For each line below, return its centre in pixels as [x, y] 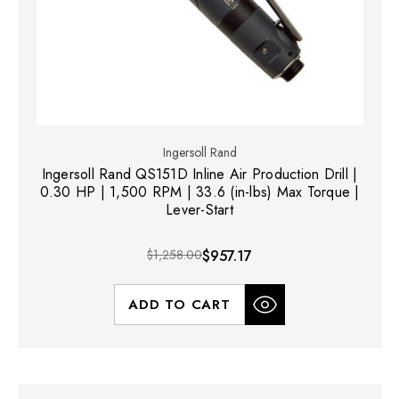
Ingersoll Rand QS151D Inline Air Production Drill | [199, 175]
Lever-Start [199, 210]
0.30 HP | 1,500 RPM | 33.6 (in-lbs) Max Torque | [199, 192]
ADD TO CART [179, 305]
